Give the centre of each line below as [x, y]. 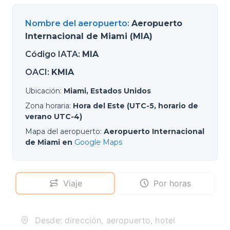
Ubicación [43, 91]
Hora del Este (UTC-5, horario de [136, 106]
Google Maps [98, 142]
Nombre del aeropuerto [76, 23]
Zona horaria [47, 106]
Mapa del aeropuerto [63, 131]
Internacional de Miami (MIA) [89, 36]
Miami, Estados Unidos [107, 91]
